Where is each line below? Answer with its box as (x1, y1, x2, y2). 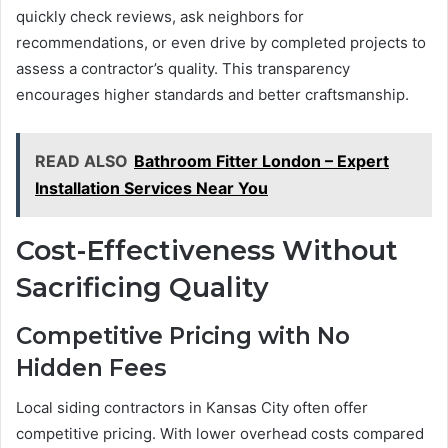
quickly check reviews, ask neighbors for (16, 7, 304, 27)
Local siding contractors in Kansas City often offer (16, 398, 368, 418)
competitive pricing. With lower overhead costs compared (16, 424, 424, 444)
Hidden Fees (16, 353, 166, 382)
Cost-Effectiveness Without (16, 234, 398, 268)
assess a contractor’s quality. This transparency (16, 59, 350, 79)
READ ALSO (35, 151, 128, 172)
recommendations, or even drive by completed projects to (16, 33, 426, 53)
